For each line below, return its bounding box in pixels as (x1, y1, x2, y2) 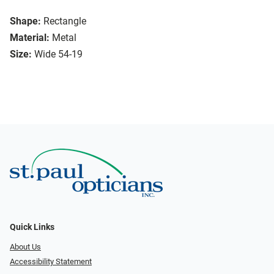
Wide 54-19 (34, 48, 83, 61)
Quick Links (10, 221, 54, 232)
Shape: (10, 15, 41, 28)
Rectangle (43, 15, 86, 28)
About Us (10, 242, 41, 251)
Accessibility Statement (10, 257, 92, 267)
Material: (10, 32, 50, 44)
